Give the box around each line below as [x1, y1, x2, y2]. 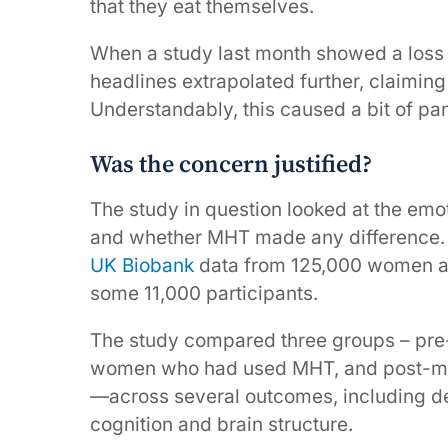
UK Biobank [90, 253, 194, 277]
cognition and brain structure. [90, 412, 353, 436]
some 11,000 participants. [90, 281, 318, 305]
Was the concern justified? [90, 149, 372, 180]
